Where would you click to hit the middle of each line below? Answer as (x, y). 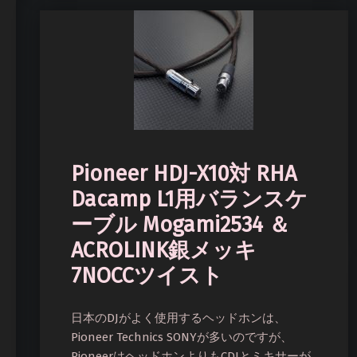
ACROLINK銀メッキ (164, 251)
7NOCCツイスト (147, 276)
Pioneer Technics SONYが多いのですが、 (182, 337)
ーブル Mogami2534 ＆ (181, 225)
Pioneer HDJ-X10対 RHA (184, 174)
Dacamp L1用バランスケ (190, 200)
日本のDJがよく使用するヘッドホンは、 (179, 318)
